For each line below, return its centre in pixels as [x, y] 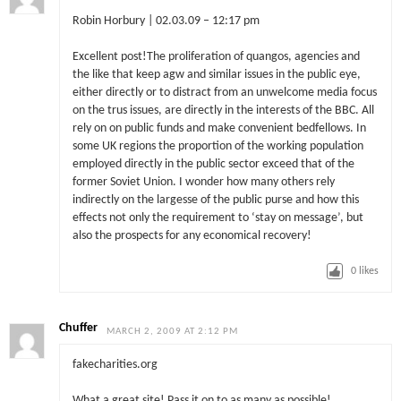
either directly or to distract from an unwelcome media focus [224, 92]
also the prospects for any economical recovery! [192, 235]
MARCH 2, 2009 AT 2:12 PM [173, 331]
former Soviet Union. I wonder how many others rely [203, 182]
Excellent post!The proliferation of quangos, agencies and [216, 56]
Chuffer [79, 328]
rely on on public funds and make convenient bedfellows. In [219, 128]
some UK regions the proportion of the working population [218, 146]
